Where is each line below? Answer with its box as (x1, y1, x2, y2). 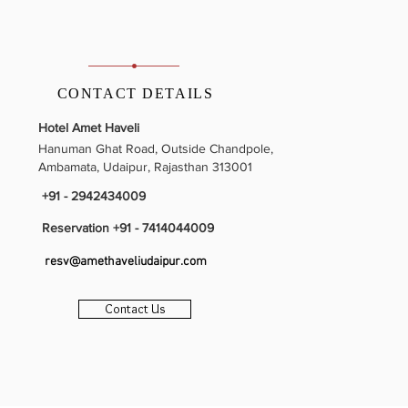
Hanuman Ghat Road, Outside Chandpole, (38, 141, 273, 156)
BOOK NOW (102, 277, 168, 293)
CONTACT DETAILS (56, 86, 214, 101)
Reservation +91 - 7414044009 (38, 220, 214, 235)
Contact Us (104, 301, 166, 317)
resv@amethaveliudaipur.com (45, 254, 207, 270)
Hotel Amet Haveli (38, 120, 139, 135)
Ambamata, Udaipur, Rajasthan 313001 (38, 159, 252, 174)
